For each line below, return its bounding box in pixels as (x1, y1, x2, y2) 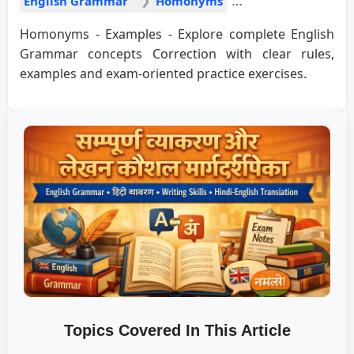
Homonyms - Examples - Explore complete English (20, 24, 334, 43)
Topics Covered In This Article (63, 322, 291, 340)
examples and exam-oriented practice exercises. (20, 64, 307, 82)
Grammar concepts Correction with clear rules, (20, 44, 334, 62)
